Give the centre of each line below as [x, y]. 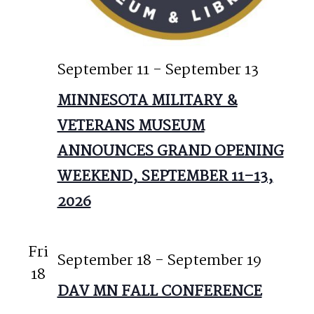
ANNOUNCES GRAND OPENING [170, 151]
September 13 [212, 70]
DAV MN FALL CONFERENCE [159, 291]
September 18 [104, 260]
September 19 [214, 260]
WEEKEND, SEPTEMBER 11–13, [165, 176]
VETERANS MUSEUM [131, 126]
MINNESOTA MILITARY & [147, 101]
